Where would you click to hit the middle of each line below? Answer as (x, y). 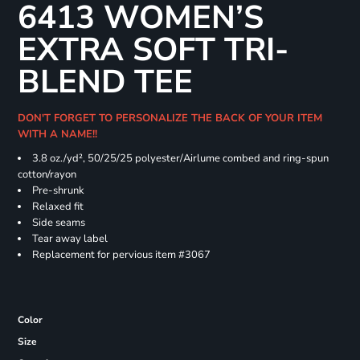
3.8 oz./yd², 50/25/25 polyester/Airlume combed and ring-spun (180, 159)
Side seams (58, 223)
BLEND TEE (105, 82)
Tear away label (70, 239)
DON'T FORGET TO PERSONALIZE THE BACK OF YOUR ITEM (170, 119)
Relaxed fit (57, 207)
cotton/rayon (47, 175)
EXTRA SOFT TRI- (153, 50)
